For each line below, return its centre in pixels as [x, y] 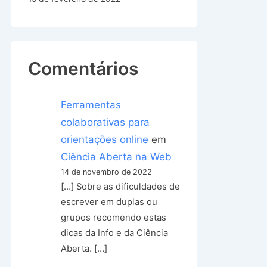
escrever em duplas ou [109, 202]
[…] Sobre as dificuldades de [121, 187]
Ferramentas [91, 105]
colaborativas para [105, 122]
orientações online [105, 139]
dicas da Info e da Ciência [115, 233]
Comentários [83, 69]
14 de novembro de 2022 [107, 172]
